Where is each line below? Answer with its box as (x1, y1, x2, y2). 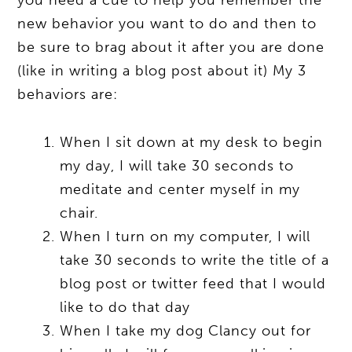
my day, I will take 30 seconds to (60, 157, 295, 175)
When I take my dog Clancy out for (60, 322, 312, 340)
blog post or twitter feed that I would (60, 275, 327, 293)
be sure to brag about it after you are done (17, 38, 325, 56)
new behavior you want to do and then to (17, 14, 317, 32)
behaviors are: (17, 85, 119, 103)
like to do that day (60, 299, 191, 317)
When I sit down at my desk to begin (60, 134, 324, 152)
